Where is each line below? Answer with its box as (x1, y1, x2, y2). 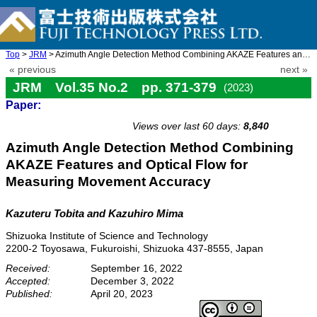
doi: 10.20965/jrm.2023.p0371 (168, 104, 304, 116)
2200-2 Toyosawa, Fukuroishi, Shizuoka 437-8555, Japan (6, 242, 263, 254)
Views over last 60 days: (132, 120, 241, 132)
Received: (6, 262, 50, 274)
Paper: (6, 99, 41, 111)
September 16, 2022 (91, 262, 183, 274)
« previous (9, 64, 56, 75)
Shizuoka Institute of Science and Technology (6, 229, 208, 241)
